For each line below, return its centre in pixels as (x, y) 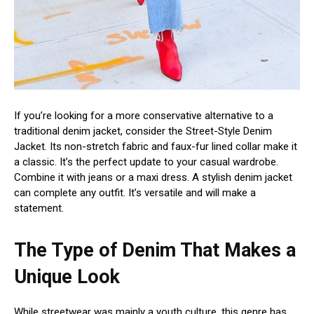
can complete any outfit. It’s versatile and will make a (135, 192)
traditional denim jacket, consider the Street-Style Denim (143, 131)
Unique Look (67, 277)
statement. (39, 208)
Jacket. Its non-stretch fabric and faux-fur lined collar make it (156, 146)
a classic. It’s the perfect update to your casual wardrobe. (146, 162)
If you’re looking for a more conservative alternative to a (144, 115)
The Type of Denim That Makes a (155, 250)
